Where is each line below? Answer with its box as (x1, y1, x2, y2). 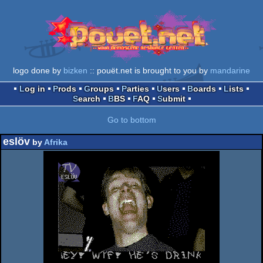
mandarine (210, 66, 250, 76)
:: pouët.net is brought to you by (87, 66, 210, 76)
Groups (90, 84, 114, 94)
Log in (25, 84, 45, 94)
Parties (127, 84, 149, 94)
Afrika (44, 137, 68, 147)
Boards (193, 84, 216, 94)
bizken (63, 66, 87, 76)
